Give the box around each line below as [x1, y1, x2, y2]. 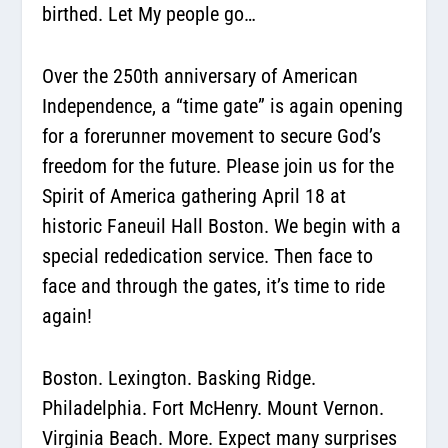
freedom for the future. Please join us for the [42, 153, 395, 178]
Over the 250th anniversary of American [42, 63, 359, 88]
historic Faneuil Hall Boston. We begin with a [42, 213, 402, 238]
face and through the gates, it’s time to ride [42, 273, 386, 298]
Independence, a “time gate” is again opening [42, 93, 404, 118]
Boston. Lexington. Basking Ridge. [42, 365, 317, 390]
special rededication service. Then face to [42, 243, 374, 268]
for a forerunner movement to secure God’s [42, 123, 382, 148]
